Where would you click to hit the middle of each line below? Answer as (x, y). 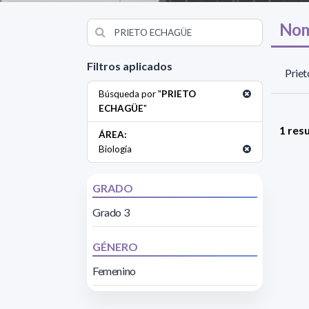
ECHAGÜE (121, 108)
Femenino (114, 270)
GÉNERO (115, 246)
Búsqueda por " (130, 93)
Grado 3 (111, 212)
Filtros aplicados (130, 66)
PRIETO (179, 93)
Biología (115, 149)
